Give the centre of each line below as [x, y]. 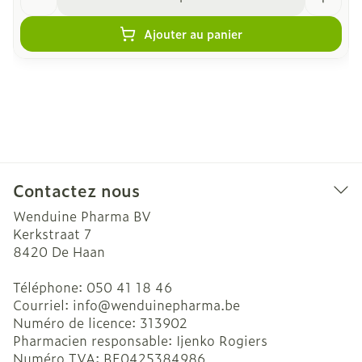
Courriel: [43, 305]
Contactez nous [76, 190]
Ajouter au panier [193, 34]
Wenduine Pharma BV [82, 216]
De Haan [78, 251]
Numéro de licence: [76, 322]
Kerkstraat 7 [52, 234]
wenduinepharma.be [175, 305]
